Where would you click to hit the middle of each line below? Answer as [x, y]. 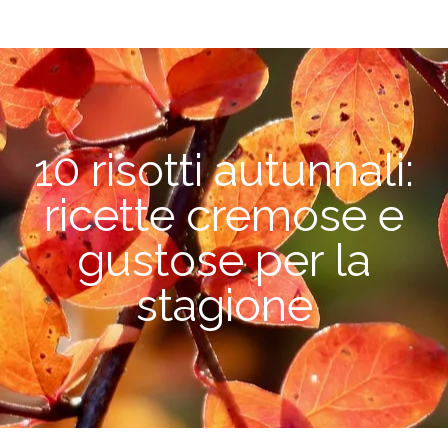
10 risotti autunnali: [224, 170]
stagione [224, 305]
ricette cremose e [224, 215]
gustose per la [224, 260]
